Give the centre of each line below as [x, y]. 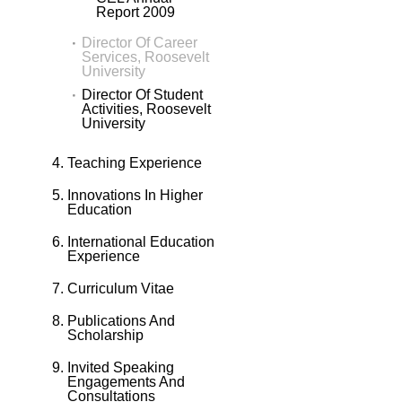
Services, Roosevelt [145, 57]
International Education [141, 242]
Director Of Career [140, 43]
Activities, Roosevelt [146, 109]
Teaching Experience [135, 163]
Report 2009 [135, 13]
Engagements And [126, 382]
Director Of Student [142, 95]
